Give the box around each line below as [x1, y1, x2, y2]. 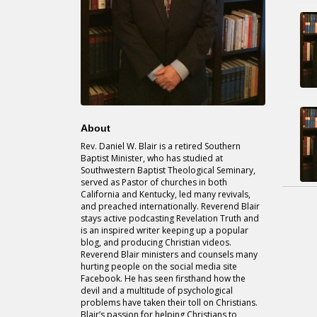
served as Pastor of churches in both [81, 176, 227, 189]
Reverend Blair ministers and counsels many [81, 248, 258, 261]
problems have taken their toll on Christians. [81, 296, 258, 309]
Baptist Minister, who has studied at [81, 152, 223, 165]
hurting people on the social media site [81, 260, 237, 273]
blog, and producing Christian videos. [81, 236, 231, 249]
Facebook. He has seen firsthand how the [81, 272, 246, 285]
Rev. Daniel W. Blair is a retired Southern [81, 140, 241, 153]
